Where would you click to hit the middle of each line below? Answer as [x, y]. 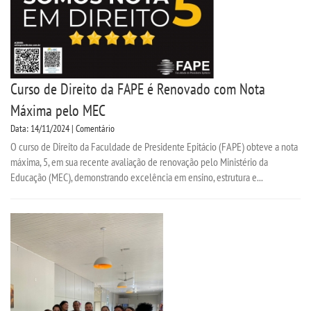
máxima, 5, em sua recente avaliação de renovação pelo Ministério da [139, 161]
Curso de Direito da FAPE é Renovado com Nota [138, 89]
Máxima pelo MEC [58, 110]
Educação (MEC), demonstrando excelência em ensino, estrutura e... [137, 177]
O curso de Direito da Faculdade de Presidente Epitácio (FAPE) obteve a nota [154, 146]
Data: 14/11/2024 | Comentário [62, 128]
